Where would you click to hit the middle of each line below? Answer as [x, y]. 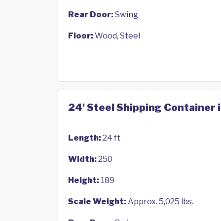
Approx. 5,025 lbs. [160, 202]
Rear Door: [91, 15]
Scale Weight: [97, 202]
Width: [82, 159]
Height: [84, 180]
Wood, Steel [117, 36]
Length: [85, 138]
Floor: [81, 36]
